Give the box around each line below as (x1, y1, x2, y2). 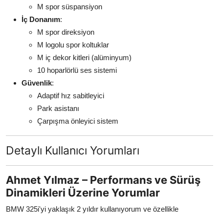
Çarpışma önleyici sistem (37, 116, 118, 125)
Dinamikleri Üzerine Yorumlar (6, 186, 160, 199)
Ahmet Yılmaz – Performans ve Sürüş (6, 173, 200, 186)
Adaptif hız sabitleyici (37, 91, 104, 100)
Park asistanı (37, 104, 79, 112)
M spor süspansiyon (37, 2, 102, 11)
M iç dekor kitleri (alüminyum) (37, 53, 131, 62)
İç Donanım (22, 15, 60, 23)
